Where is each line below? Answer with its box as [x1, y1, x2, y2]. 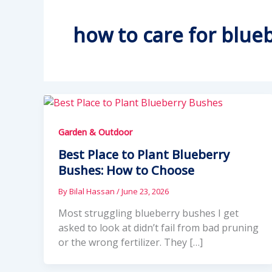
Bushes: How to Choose [58, 161, 194, 178]
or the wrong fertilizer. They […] [58, 236, 203, 250]
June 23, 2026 [121, 185, 169, 197]
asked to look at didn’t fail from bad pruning [58, 221, 259, 235]
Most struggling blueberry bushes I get [58, 206, 239, 220]
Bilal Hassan [69, 185, 117, 197]
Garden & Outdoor [58, 126, 132, 138]
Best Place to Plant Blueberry [58, 146, 229, 163]
